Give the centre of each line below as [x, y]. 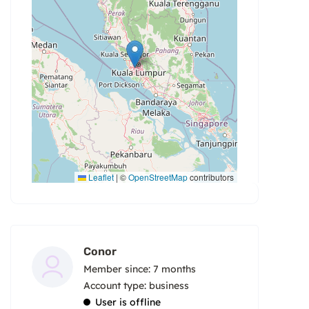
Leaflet [100, 177]
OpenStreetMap [158, 177]
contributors [211, 177]
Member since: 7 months [140, 269]
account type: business [140, 285]
